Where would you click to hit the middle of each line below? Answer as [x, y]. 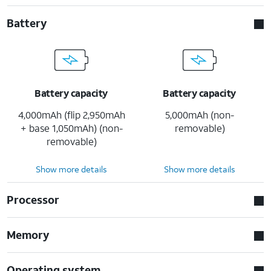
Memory [28, 234]
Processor [33, 199]
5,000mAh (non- [200, 114]
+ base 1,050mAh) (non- [71, 128]
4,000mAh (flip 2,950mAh [71, 114]
